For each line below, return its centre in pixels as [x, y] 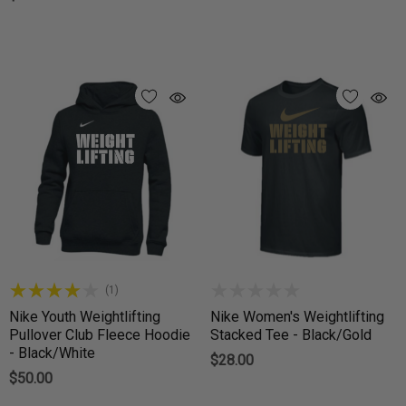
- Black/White [52, 353]
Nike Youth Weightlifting [85, 317]
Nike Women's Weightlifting [297, 317]
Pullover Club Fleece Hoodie [100, 335]
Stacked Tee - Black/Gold [291, 335]
